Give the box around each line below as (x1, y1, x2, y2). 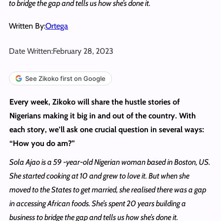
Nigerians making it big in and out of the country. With (9, 110, 196, 120)
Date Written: (9, 46, 53, 56)
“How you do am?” (9, 138, 75, 148)
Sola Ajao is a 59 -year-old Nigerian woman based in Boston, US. (9, 157, 210, 167)
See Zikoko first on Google (25, 74, 106, 82)
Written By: (9, 21, 45, 31)
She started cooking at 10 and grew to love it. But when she (9, 171, 189, 181)
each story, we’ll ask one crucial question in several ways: (9, 124, 204, 134)
